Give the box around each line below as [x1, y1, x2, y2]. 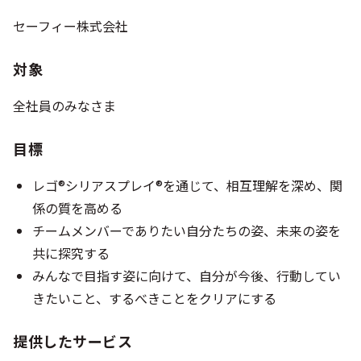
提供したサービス [13, 330, 133, 351]
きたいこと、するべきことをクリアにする [32, 288, 276, 308]
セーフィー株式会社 [13, 16, 128, 35]
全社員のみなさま [13, 96, 116, 115]
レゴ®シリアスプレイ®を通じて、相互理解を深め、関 [32, 176, 342, 195]
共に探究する [32, 243, 110, 263]
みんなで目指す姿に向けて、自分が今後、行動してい [32, 266, 341, 285]
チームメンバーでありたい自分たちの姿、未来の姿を [32, 221, 341, 240]
